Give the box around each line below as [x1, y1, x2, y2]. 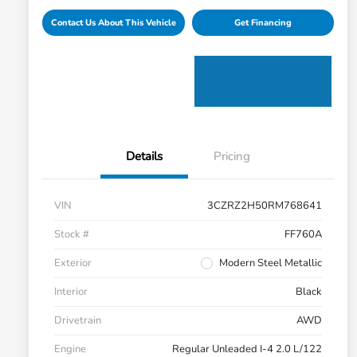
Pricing [214, 148, 250, 165]
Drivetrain [54, 313, 101, 328]
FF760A [284, 227, 322, 242]
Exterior [54, 256, 92, 271]
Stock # [54, 227, 89, 242]
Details [126, 148, 163, 165]
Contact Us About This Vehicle [50, 17, 176, 29]
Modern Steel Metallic [219, 256, 322, 271]
